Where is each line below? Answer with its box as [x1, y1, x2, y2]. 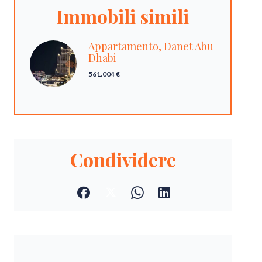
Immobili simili [57, 4, 189, 29]
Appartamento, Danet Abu [88, 39, 213, 53]
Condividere [70, 147, 176, 172]
